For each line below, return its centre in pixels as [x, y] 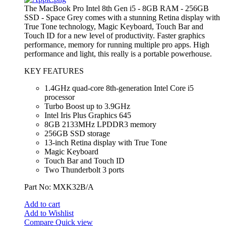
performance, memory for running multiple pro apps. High [117, 45]
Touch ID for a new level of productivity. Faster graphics [115, 36]
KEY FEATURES [54, 71]
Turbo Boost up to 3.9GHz [87, 106]
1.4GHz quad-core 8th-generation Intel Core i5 [119, 88]
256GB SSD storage [77, 134]
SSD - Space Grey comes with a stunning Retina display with [122, 18]
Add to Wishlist [49, 213]
